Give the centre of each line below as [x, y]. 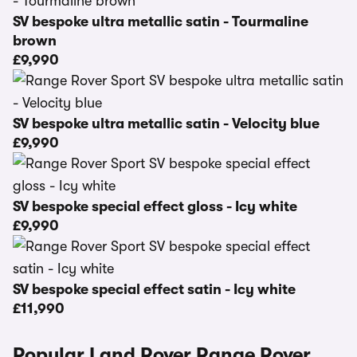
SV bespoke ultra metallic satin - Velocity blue [166, 124]
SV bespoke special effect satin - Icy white [154, 289]
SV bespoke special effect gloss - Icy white [155, 206]
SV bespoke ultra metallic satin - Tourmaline [161, 22]
